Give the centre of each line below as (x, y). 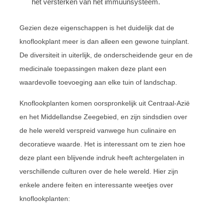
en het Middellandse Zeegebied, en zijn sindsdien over (103, 117)
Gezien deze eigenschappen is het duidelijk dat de (97, 27)
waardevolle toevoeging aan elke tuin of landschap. (98, 82)
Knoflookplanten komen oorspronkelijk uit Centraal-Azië (105, 103)
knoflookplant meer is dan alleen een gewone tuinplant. (104, 41)
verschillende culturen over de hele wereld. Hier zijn (99, 171)
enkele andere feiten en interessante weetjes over (96, 185)
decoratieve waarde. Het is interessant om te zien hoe (102, 144)
